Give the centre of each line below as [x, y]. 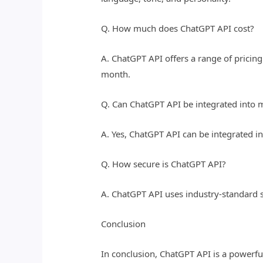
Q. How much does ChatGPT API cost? [178, 28]
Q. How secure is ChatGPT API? [164, 164]
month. [116, 74]
